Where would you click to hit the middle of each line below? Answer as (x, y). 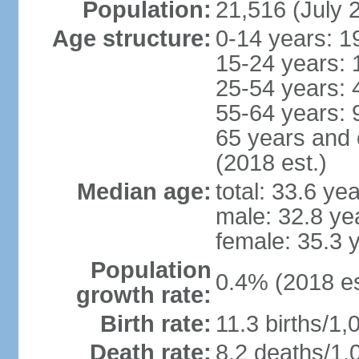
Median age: (144, 192)
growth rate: (143, 295)
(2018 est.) (271, 163)
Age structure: (131, 38)
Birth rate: (155, 324)
